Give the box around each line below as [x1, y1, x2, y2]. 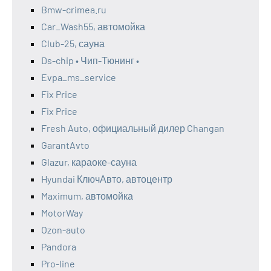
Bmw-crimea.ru [41, 4, 106, 16]
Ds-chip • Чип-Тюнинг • [41, 54, 139, 67]
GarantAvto [41, 139, 90, 151]
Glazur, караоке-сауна [41, 156, 137, 168]
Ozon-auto [41, 224, 85, 236]
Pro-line [41, 258, 75, 270]
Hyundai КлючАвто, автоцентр [41, 173, 172, 185]
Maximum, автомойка [41, 190, 133, 202]
